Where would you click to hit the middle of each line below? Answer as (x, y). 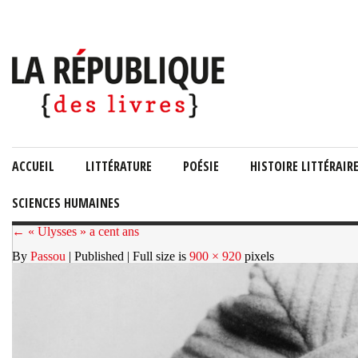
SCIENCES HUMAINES (66, 203)
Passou (48, 256)
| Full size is (158, 256)
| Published (96, 256)
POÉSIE (201, 166)
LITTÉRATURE (119, 166)
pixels (258, 256)
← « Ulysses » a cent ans (76, 231)
